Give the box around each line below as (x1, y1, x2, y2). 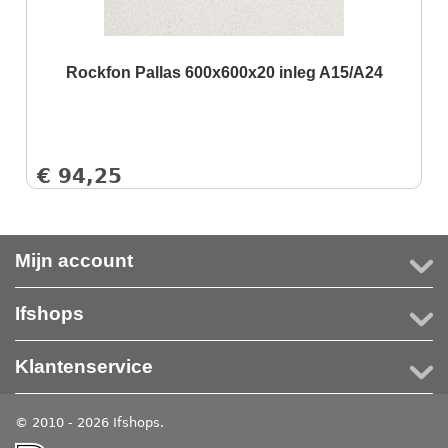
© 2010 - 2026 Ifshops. (15, 415, 172, 430)
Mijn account (15, 250, 133, 271)
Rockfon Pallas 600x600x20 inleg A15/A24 (65, 64, 383, 81)
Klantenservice (15, 356, 153, 377)
